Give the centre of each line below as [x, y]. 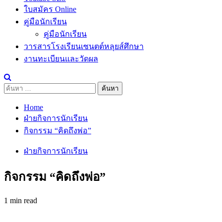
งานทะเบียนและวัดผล [61, 58]
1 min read [21, 200]
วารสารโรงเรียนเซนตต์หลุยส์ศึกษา [84, 46]
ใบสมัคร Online [50, 9]
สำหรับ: [17, 100]
